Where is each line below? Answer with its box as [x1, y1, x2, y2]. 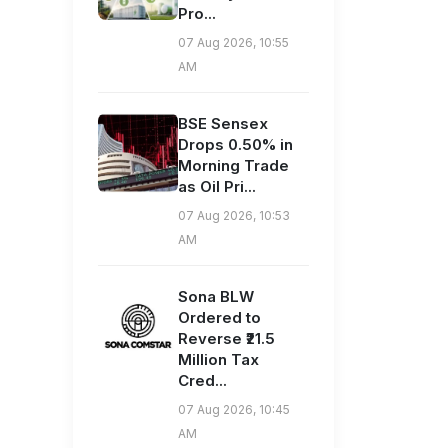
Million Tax [178, 350, 259, 370]
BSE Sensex [178, 114, 268, 134]
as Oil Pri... [178, 177, 256, 197]
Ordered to [178, 308, 261, 328]
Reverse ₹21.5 [178, 329, 275, 349]
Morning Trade [178, 156, 289, 176]
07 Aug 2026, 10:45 [178, 402, 290, 418]
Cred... [178, 371, 227, 391]
